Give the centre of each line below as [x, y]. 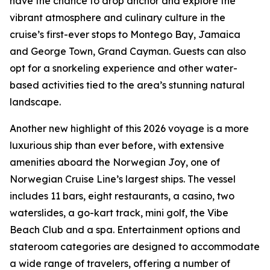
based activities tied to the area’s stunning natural [127, 85]
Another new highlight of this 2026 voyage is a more [129, 128]
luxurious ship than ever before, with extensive [117, 145]
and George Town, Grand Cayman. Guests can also [128, 51]
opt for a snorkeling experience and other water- [124, 68]
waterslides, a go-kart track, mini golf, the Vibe [119, 213]
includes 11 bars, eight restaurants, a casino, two [122, 196]
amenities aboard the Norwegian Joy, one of [115, 162]
